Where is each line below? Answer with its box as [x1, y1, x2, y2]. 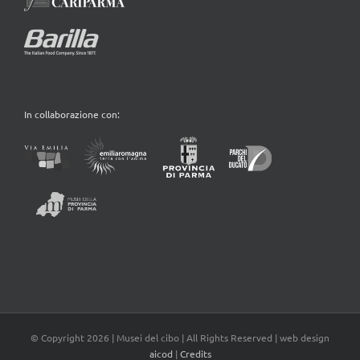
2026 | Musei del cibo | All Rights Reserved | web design [87, 315, 329, 329]
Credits [179, 331, 211, 345]
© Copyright [31, 315, 87, 329]
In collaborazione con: [24, 92, 120, 105]
